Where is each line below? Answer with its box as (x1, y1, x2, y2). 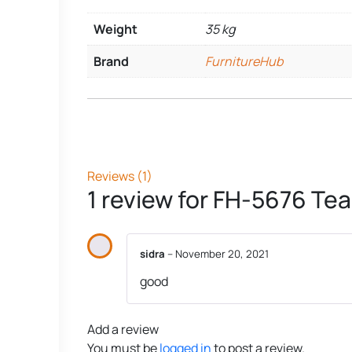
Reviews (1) (87, 167, 152, 185)
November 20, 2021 (175, 246, 269, 261)
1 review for (87, 182, 213, 215)
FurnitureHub (205, 53, 283, 70)
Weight (93, 20, 137, 38)
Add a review (87, 321, 159, 339)
